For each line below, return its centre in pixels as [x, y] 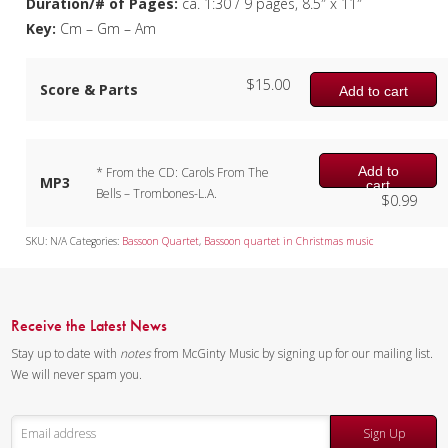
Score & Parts [89, 90]
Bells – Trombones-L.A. [157, 193]
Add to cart [374, 90]
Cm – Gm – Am [106, 28]
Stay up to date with [66, 353]
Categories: [96, 240]
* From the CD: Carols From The [183, 172]
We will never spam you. [77, 374]
